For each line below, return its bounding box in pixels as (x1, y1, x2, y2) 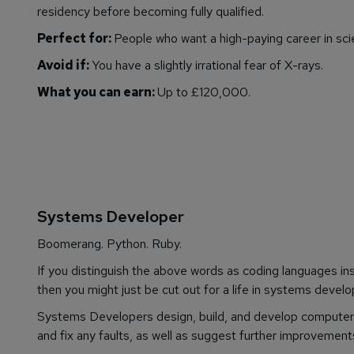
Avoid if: (37, 57, 92, 74)
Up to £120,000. (157, 84, 250, 101)
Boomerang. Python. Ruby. (37, 235, 182, 253)
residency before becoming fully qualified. (37, 3, 264, 21)
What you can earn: (37, 84, 157, 101)
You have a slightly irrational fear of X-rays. (92, 57, 323, 74)
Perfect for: (37, 30, 114, 47)
